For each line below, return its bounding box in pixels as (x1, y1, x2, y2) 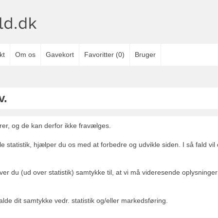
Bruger (135, 51, 156, 58)
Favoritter (84, 51, 116, 58)
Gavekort (46, 51, 74, 58)
